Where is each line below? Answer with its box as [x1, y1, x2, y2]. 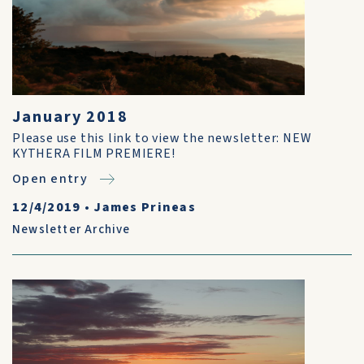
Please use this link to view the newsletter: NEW [12, 129, 312, 147]
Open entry [12, 170, 88, 188]
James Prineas [93, 198, 197, 216]
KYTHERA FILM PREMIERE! [12, 145, 175, 162]
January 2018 [12, 106, 129, 128]
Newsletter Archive [12, 221, 131, 238]
